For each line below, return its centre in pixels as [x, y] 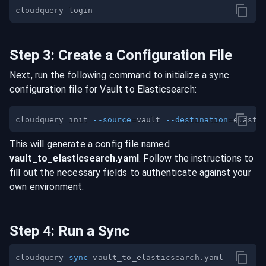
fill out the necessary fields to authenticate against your [130, 172]
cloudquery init [54, 120]
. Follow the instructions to [197, 158]
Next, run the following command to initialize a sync [119, 75]
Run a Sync [94, 231]
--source [112, 120]
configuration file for [54, 89]
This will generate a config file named [90, 144]
